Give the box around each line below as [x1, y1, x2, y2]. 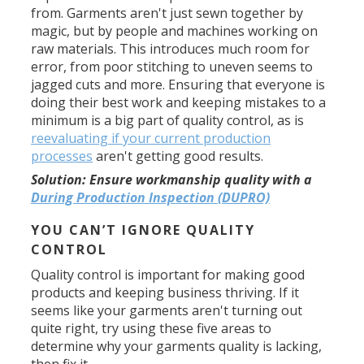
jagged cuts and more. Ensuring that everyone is [31, 76, 326, 93]
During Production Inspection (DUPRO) [31, 188, 271, 206]
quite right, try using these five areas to [31, 319, 272, 337]
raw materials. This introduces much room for [31, 40, 310, 58]
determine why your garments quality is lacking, [31, 337, 323, 355]
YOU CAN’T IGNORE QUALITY [31, 221, 256, 239]
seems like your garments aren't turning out [31, 301, 303, 319]
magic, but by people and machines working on [31, 22, 318, 40]
